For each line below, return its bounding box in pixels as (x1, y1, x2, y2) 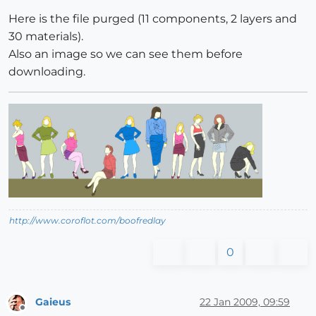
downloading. (8, 65, 85, 79)
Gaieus (35, 296, 71, 309)
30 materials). (8, 30, 83, 44)
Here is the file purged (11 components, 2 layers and (8, 12, 297, 26)
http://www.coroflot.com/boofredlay (9, 214, 166, 226)
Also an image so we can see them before (8, 47, 243, 61)
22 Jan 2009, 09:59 (200, 296, 290, 309)
